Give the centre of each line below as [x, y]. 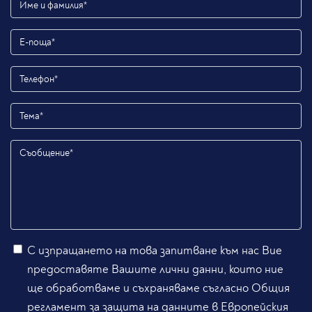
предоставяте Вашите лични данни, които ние [155, 270]
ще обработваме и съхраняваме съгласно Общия [158, 288]
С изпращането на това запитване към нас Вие [155, 251]
